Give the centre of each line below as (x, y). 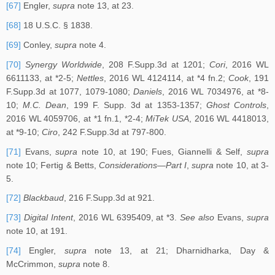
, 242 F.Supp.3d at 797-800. (112, 132)
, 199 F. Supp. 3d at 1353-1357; (136, 105)
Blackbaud (44, 198)
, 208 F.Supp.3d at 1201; (156, 64)
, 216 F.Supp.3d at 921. (109, 198)
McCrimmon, (32, 264)
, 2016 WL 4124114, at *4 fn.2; (166, 78)
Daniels (148, 91)
